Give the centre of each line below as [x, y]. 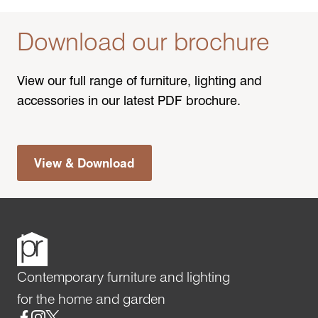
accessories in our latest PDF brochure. [129, 100]
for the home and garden [91, 298]
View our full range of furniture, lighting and [139, 80]
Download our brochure [143, 41]
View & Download [84, 163]
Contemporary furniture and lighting [124, 276]
